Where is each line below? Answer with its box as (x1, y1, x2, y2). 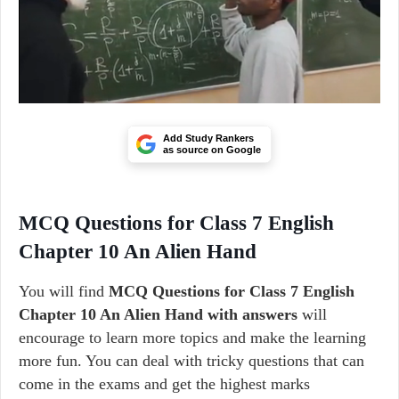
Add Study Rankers (163, 133, 254, 143)
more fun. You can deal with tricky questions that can (19, 352, 364, 370)
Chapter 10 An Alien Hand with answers (19, 305, 297, 323)
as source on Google (163, 144, 261, 155)
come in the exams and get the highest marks (19, 375, 310, 393)
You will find (19, 282, 109, 300)
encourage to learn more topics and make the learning (19, 329, 366, 346)
